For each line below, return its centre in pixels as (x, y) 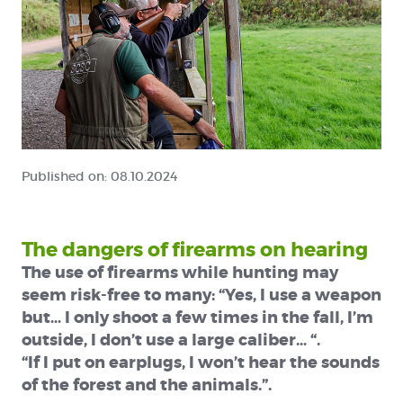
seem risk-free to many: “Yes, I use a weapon (201, 296)
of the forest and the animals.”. (146, 385)
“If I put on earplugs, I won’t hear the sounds (200, 363)
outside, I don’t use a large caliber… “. (170, 340)
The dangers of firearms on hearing (194, 251)
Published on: (66, 177)
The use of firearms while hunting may (179, 273)
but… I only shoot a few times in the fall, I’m (197, 318)
